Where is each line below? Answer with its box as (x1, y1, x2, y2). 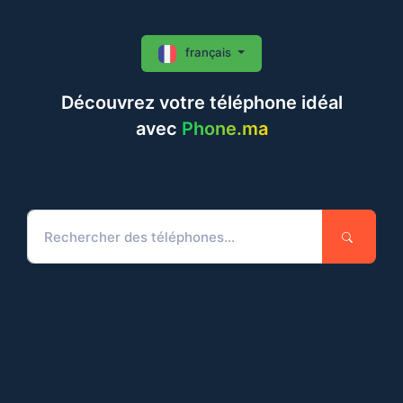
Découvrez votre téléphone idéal (60, 92, 343, 113)
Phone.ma (181, 118, 268, 139)
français (181, 45, 235, 60)
